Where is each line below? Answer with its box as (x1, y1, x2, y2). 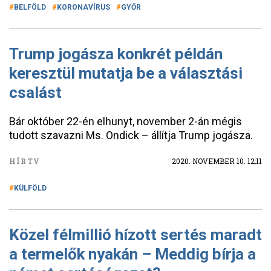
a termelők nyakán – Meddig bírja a (9, 245, 256, 263)
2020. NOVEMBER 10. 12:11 (172, 156, 262, 166)
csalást (9, 83, 62, 102)
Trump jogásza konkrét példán (9, 45, 223, 63)
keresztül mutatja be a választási (9, 64, 243, 82)
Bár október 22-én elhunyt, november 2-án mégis (9, 115, 242, 128)
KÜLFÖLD (14, 184, 47, 192)
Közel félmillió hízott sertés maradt (9, 226, 262, 244)
